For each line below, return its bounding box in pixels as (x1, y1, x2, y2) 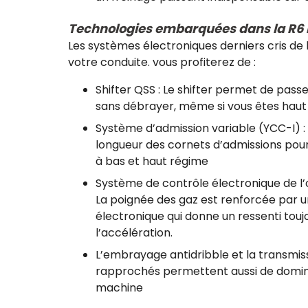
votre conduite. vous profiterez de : (68, 54, 256, 71)
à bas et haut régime (96, 153, 208, 170)
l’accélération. (96, 225, 175, 241)
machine (96, 280, 143, 296)
